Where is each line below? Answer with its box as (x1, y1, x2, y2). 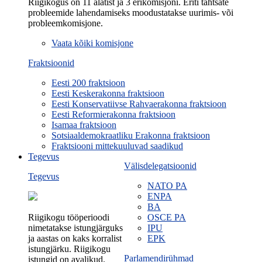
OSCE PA (147, 212, 186, 223)
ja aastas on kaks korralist (28, 233, 122, 244)
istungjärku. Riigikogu (28, 244, 111, 254)
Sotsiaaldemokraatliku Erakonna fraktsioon (51, 130, 210, 141)
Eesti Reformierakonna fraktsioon (51, 109, 175, 120)
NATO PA (147, 181, 187, 191)
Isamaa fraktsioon (51, 120, 116, 130)
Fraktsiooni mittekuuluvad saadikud (51, 141, 183, 151)
